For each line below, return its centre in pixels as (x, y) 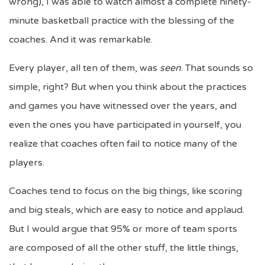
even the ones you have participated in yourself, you (125, 125)
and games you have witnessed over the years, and (123, 106)
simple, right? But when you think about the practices (128, 87)
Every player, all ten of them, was (84, 68)
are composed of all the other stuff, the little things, (124, 248)
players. (28, 163)
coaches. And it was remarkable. (82, 40)
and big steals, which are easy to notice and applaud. (127, 210)
